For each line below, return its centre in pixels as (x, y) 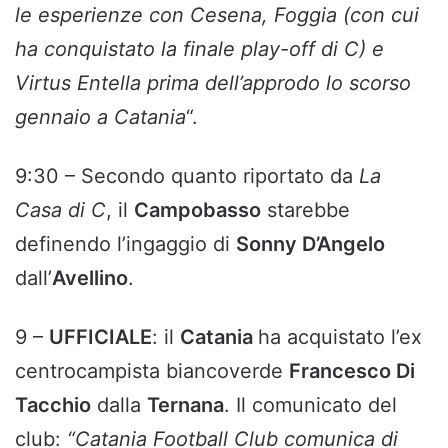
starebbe (305, 210)
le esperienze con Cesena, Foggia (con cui (217, 15)
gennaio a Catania (100, 117)
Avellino (90, 278)
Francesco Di (352, 371)
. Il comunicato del (310, 405)
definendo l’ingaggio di (125, 244)
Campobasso (197, 210)
